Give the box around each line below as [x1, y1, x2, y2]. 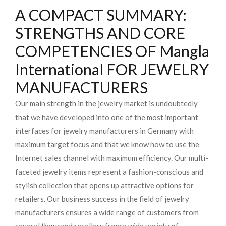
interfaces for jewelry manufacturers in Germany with [15, 126, 194, 136]
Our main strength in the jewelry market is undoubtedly [15, 99, 198, 108]
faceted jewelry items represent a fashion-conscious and [15, 167, 203, 177]
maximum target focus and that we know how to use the [15, 140, 199, 149]
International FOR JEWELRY [15, 60, 209, 79]
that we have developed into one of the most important [15, 112, 198, 122]
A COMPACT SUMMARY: [15, 6, 187, 25]
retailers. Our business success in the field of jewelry [15, 194, 189, 204]
